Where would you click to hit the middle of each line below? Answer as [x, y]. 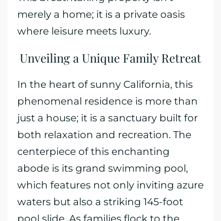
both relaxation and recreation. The [104, 135]
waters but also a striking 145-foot [100, 202]
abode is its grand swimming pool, [103, 168]
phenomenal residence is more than [108, 101]
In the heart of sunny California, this [105, 84]
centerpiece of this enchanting [93, 151]
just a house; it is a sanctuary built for [108, 118]
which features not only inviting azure [110, 185]
